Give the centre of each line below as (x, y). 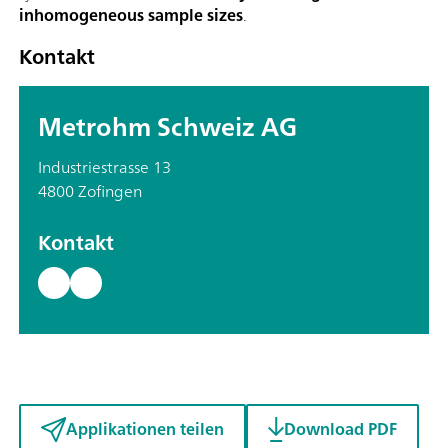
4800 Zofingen (90, 190)
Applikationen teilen (144, 429)
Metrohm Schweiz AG (167, 126)
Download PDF (340, 429)
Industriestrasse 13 (104, 166)
